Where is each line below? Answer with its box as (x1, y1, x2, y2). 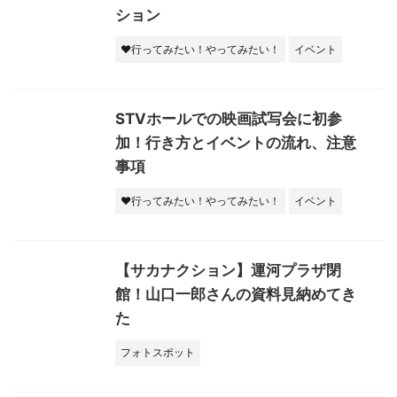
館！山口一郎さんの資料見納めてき (115, 284, 356, 303)
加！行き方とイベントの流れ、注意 (115, 133, 356, 152)
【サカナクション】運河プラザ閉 (115, 261, 341, 279)
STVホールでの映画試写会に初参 (115, 109, 342, 128)
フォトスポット (121, 345, 195, 359)
